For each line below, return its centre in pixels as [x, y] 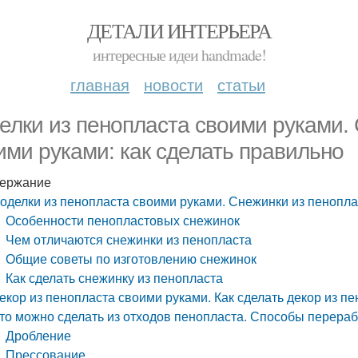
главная [100, 84]
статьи [241, 84]
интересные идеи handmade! [179, 55]
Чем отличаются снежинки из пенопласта [129, 239]
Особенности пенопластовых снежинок [123, 220]
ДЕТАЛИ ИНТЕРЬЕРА [179, 30]
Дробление [39, 335]
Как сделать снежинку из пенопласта [115, 278]
